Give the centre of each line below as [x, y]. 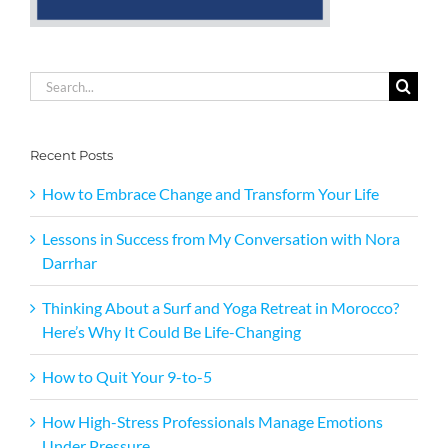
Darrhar [69, 263]
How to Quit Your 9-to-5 [127, 377]
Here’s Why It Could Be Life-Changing [171, 332]
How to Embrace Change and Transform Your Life [210, 194]
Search [52, 82]
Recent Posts [71, 155]
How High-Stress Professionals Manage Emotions [212, 422]
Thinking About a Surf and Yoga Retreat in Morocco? [220, 308]
